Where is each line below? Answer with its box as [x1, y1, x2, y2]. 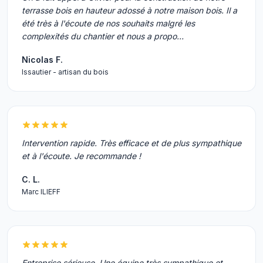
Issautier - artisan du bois [22, 68, 109, 76]
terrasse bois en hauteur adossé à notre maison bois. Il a [22, 5, 237, 15]
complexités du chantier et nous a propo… [22, 31, 184, 41]
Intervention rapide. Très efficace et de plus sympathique [22, 138, 241, 148]
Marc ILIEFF [22, 187, 60, 196]
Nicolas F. [22, 55, 63, 65]
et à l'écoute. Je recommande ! [22, 151, 141, 161]
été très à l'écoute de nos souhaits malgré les [22, 18, 195, 28]
